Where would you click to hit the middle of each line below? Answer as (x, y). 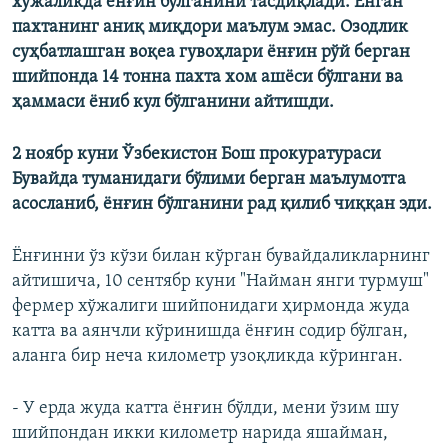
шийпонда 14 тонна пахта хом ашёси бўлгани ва (207, 78)
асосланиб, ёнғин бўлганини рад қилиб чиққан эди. (222, 205)
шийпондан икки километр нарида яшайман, (200, 434)
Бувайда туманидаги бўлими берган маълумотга (209, 180)
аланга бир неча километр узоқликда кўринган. (207, 357)
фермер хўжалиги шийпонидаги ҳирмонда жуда (211, 307)
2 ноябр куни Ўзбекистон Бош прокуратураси (196, 155)
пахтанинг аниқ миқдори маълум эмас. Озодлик (210, 28)
